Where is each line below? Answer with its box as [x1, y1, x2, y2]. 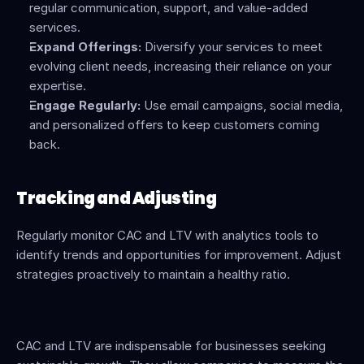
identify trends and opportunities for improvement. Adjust [16, 247, 341, 262]
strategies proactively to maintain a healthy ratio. [16, 266, 290, 282]
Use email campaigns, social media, [141, 97, 343, 113]
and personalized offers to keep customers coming [29, 117, 319, 132]
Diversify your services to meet [141, 39, 323, 54]
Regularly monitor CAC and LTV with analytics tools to [16, 227, 318, 243]
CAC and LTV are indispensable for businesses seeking [16, 338, 326, 353]
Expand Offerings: [29, 39, 141, 54]
